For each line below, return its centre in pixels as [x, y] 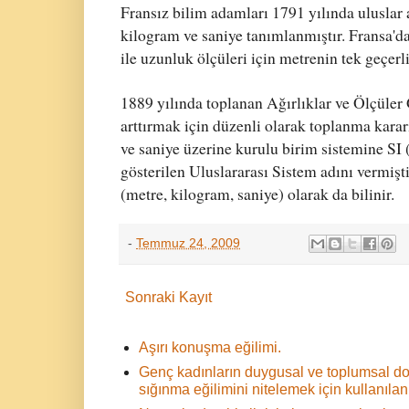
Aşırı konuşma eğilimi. [210, 348]
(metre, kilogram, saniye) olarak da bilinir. [257, 194]
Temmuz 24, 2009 [188, 243]
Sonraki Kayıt [168, 298]
